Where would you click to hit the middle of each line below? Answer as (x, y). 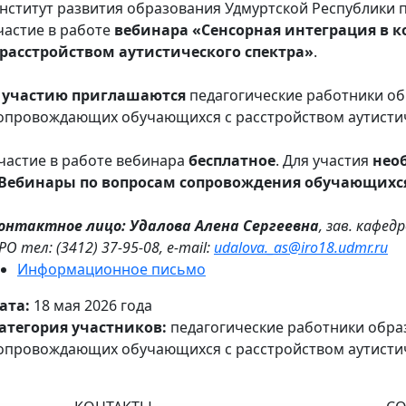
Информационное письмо (111, 269)
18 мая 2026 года (93, 305)
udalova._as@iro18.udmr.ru (301, 247)
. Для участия (324, 160)
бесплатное (232, 160)
